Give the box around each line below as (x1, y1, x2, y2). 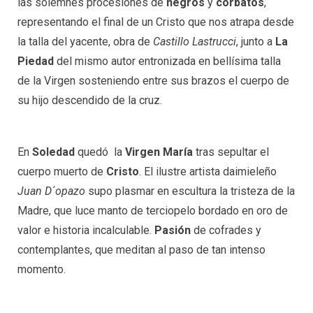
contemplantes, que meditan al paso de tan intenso (17, 243, 265, 257)
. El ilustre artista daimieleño (139, 165, 277, 179)
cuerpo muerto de (17, 165, 106, 179)
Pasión (154, 224, 191, 238)
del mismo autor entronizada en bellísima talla (54, 54, 281, 68)
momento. (17, 263, 66, 277)
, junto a (236, 35, 275, 49)
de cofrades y (191, 224, 261, 238)
